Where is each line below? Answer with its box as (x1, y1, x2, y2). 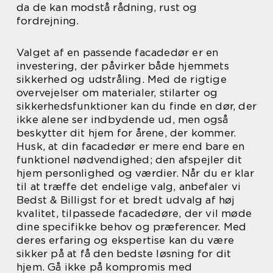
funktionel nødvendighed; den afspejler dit (16, 154, 243, 166)
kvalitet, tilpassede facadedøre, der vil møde (16, 207, 252, 219)
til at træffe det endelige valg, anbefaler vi (16, 180, 241, 193)
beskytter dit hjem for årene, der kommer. (16, 127, 236, 139)
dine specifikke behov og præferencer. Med (16, 221, 247, 233)
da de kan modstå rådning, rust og (16, 1, 197, 13)
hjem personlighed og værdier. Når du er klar (16, 167, 254, 179)
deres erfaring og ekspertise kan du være (16, 234, 235, 246)
